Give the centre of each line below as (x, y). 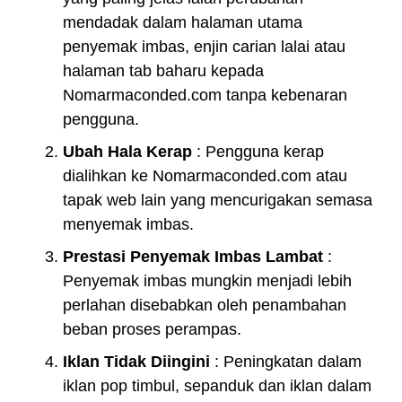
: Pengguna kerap (258, 151)
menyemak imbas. (128, 224)
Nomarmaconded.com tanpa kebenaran (205, 95)
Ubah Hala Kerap (127, 151)
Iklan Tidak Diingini (136, 361)
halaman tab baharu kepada (163, 70)
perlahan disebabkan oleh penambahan (205, 305)
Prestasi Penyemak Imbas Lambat (193, 256)
